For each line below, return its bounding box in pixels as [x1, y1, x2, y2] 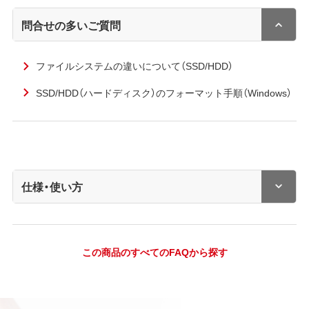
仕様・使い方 [21, 178, 83, 195]
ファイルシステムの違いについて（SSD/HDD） [35, 59, 233, 73]
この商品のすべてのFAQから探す [81, 245, 228, 259]
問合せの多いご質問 [21, 16, 121, 33]
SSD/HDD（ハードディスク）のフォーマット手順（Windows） [35, 86, 292, 100]
